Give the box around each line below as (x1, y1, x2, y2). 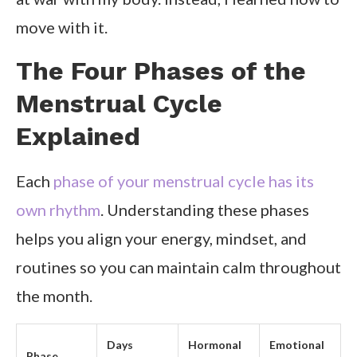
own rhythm (16, 200, 100, 220)
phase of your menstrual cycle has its (53, 171, 314, 191)
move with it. (16, 18, 108, 37)
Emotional (269, 338, 324, 352)
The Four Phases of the (16, 56, 306, 87)
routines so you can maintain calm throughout (16, 257, 341, 277)
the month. (16, 286, 92, 306)
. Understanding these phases (100, 200, 309, 220)
